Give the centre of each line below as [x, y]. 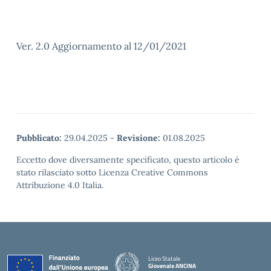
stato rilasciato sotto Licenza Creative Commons [112, 172]
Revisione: [139, 138]
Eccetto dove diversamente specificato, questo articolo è [128, 160]
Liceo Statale [164, 258]
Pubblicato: [39, 138]
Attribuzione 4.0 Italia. [60, 185]
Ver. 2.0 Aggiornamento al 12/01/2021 [101, 46]
